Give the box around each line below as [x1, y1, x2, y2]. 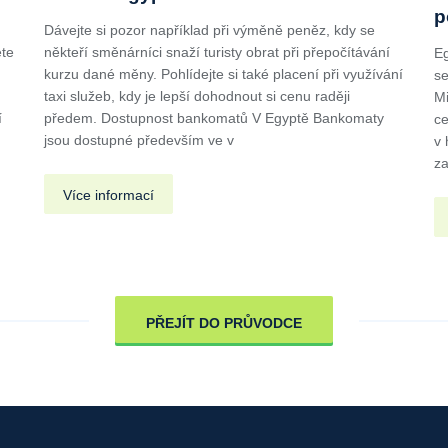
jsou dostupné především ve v [44, 131, 234, 148]
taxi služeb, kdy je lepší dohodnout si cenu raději [44, 87, 350, 104]
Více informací [63, 186, 154, 203]
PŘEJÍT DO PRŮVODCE [146, 314, 302, 331]
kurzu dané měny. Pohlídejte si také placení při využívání [44, 65, 403, 82]
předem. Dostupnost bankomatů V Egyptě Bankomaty [44, 109, 384, 126]
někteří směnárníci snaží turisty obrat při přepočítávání [44, 43, 390, 60]
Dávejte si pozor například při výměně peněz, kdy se [44, 21, 375, 38]
